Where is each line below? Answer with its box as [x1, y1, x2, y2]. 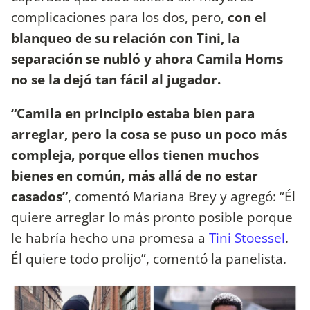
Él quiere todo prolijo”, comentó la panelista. [11, 249, 290, 268]
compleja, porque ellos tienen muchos [11, 145, 259, 165]
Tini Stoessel [209, 228, 285, 248]
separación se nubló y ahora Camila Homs [11, 49, 283, 69]
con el [228, 8, 266, 27]
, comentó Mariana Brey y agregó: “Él [68, 187, 295, 206]
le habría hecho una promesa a [11, 228, 209, 248]
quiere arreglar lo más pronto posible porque [11, 208, 293, 227]
